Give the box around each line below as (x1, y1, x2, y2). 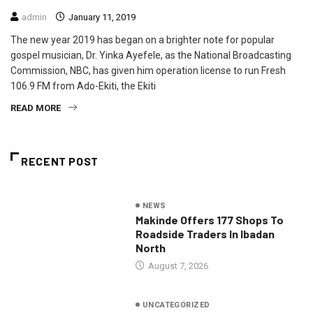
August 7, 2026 (145, 260, 208, 271)
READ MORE (10, 103, 61, 114)
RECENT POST (21, 154, 99, 168)
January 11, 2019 (66, 12, 136, 23)
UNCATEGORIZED (142, 300, 210, 310)
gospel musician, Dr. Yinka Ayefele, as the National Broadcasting (10, 50, 291, 61)
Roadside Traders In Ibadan (135, 226, 275, 240)
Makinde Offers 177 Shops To (135, 212, 284, 226)
